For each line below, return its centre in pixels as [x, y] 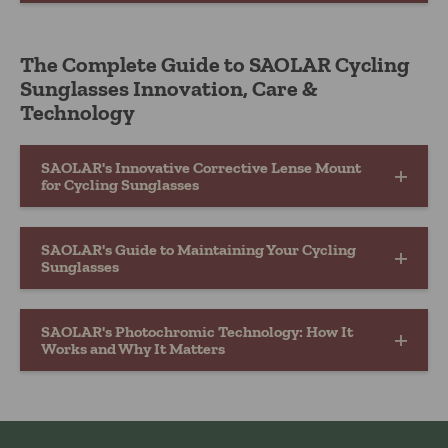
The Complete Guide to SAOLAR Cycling [215, 64]
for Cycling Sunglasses [120, 184]
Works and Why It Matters [133, 348]
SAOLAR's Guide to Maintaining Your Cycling [198, 249]
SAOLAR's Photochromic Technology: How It [197, 331]
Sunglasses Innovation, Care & [168, 88]
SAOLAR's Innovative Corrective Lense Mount [201, 167]
